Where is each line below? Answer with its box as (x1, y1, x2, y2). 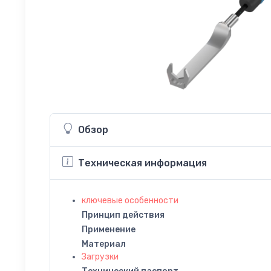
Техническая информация (78, 157, 207, 169)
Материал (82, 238, 126, 249)
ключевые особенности (82, 195, 178, 206)
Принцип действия (82, 209, 165, 220)
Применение (82, 224, 135, 235)
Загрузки (82, 251, 119, 262)
